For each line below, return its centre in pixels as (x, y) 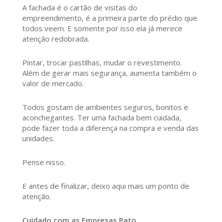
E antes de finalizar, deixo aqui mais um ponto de (106, 186)
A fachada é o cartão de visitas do (80, 8)
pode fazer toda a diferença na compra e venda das (110, 128)
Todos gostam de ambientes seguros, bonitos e (105, 107)
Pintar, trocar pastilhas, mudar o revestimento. (102, 63)
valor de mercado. (53, 83)
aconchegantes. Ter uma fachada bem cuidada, (102, 118)
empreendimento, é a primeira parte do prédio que (110, 18)
